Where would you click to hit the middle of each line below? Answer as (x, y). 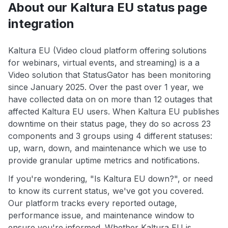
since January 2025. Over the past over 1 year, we (106, 87)
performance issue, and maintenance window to (101, 216)
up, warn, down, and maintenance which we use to (107, 148)
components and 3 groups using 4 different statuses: (110, 136)
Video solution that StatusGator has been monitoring (109, 75)
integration (41, 24)
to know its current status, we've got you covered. (106, 191)
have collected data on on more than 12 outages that (110, 99)
